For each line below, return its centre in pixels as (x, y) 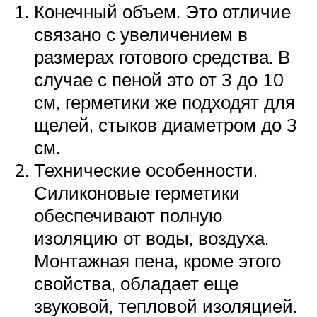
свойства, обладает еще (136, 283)
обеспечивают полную (128, 215)
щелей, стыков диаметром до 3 (166, 125)
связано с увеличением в (141, 34)
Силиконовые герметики (137, 193)
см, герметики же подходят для (165, 102)
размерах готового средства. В (162, 57)
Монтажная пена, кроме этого (157, 261)
